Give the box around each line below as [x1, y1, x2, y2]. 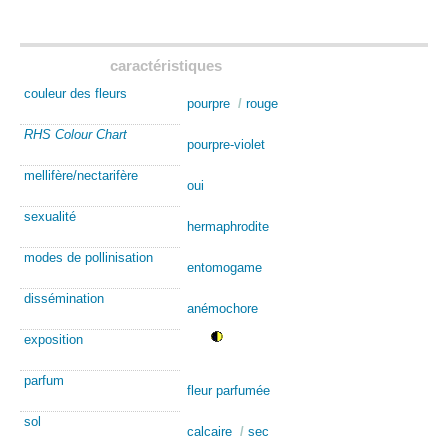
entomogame [186, 259, 262, 275]
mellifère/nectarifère [24, 167, 138, 183]
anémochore [186, 300, 258, 316]
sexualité [24, 208, 76, 224]
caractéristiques [109, 56, 222, 74]
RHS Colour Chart [24, 126, 127, 142]
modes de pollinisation [24, 249, 153, 265]
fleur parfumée [186, 382, 270, 398]
